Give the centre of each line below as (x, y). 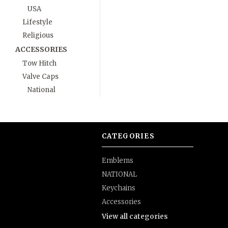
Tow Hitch (39, 63)
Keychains (119, 188)
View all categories (135, 217)
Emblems (118, 161)
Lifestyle (37, 22)
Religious (38, 35)
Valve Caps (40, 77)
